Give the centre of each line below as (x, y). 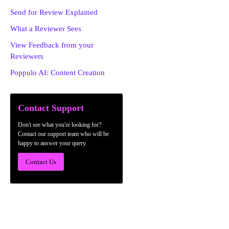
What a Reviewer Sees (46, 29)
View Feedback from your (52, 45)
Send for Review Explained (54, 12)
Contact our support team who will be (63, 134)
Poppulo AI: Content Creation (58, 73)
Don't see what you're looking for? (60, 125)
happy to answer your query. (52, 143)
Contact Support (51, 108)
